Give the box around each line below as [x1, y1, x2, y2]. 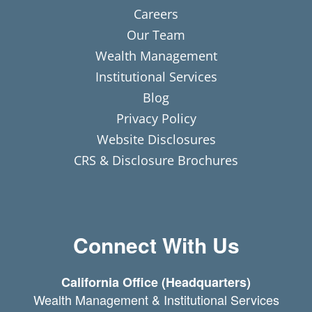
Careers [134, 5, 178, 22]
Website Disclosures [96, 130, 216, 148]
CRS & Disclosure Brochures [74, 151, 238, 169]
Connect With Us [72, 230, 240, 260]
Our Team [127, 26, 185, 43]
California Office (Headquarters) [61, 273, 251, 292]
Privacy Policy [116, 109, 196, 127]
